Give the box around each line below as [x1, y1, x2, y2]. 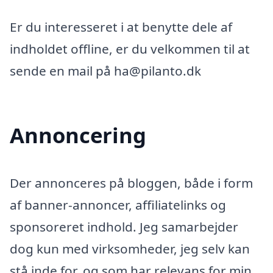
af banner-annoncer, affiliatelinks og [10, 196, 226, 214]
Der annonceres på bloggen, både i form [10, 174, 253, 192]
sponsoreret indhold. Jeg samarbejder [10, 218, 238, 236]
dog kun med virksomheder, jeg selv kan [10, 240, 250, 258]
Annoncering [10, 121, 146, 150]
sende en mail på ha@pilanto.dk [10, 62, 201, 80]
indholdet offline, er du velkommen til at [10, 40, 250, 58]
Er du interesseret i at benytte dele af [10, 18, 232, 36]
